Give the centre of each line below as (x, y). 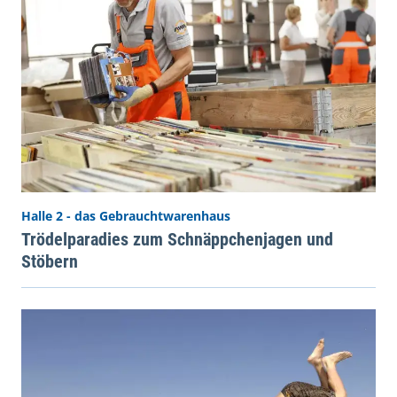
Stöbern (50, 261)
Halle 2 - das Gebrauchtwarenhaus (126, 215)
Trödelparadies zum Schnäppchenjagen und (177, 239)
